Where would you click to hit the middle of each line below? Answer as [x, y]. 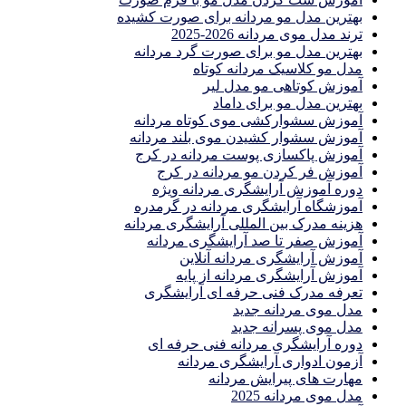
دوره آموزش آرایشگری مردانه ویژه [257, 189]
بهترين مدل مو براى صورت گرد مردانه [248, 52]
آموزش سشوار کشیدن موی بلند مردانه [246, 138]
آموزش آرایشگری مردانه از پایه [269, 275]
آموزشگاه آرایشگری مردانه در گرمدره [248, 207]
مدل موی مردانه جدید [298, 310]
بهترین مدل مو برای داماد [288, 103]
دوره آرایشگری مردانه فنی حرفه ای [255, 344]
